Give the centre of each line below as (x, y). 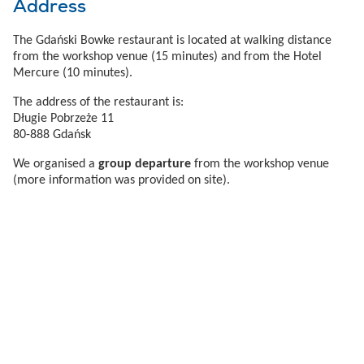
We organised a (56, 164)
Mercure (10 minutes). (73, 73)
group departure (145, 164)
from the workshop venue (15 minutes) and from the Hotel (167, 56)
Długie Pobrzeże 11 (63, 118)
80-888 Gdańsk (52, 134)
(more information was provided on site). (121, 180)
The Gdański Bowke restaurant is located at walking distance (172, 40)
